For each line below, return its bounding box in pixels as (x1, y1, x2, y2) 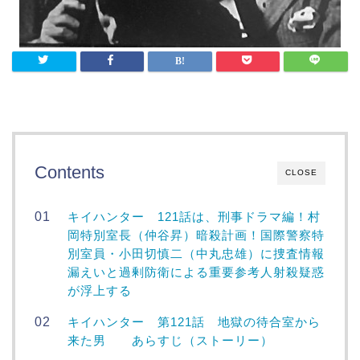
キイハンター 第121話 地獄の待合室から (67, 315, 321, 329)
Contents (35, 162, 104, 182)
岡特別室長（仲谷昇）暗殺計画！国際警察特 (67, 228, 325, 242)
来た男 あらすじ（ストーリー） (67, 333, 274, 347)
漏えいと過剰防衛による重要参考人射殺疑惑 (67, 265, 325, 279)
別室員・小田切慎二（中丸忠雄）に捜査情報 (67, 247, 325, 260)
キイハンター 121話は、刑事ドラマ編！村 (67, 210, 321, 223)
